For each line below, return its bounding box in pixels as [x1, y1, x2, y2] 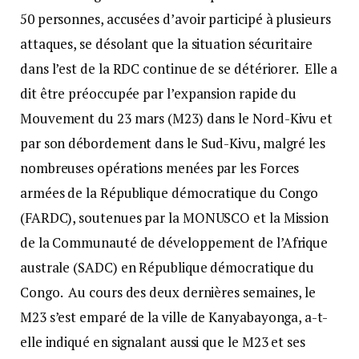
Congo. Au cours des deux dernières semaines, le [20, 283, 316, 302]
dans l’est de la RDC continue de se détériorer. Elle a [20, 59, 338, 79]
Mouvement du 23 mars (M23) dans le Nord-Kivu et [20, 109, 333, 128]
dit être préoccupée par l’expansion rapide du [20, 84, 297, 103]
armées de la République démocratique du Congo [20, 184, 319, 203]
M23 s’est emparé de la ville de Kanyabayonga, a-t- [20, 308, 328, 327]
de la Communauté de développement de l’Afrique [20, 233, 329, 252]
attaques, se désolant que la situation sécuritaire [20, 34, 313, 54]
